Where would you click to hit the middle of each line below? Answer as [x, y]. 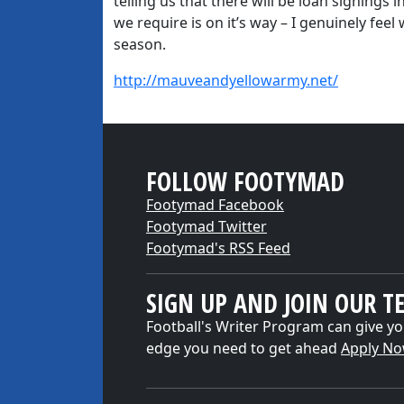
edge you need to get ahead [243, 348]
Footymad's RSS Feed [218, 248]
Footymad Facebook [215, 205]
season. [140, 44]
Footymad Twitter [207, 226]
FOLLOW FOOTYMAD [245, 181]
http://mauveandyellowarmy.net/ [226, 80]
